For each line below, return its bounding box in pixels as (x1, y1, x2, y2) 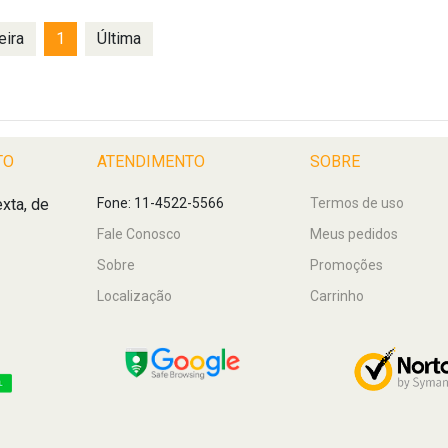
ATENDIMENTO (96, 151, 205, 171)
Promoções (310, 256, 384, 273)
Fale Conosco (96, 225, 181, 242)
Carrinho (310, 287, 365, 304)
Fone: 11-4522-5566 (96, 194, 224, 211)
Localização (96, 287, 172, 304)
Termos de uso (310, 194, 405, 211)
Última (97, 28, 141, 48)
